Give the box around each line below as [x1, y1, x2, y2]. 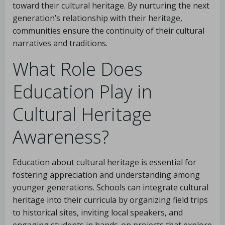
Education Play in [13, 79, 152, 104]
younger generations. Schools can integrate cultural [13, 182, 208, 193]
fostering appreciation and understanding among [13, 169, 200, 180]
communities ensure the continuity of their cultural [13, 25, 204, 36]
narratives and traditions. [13, 38, 107, 49]
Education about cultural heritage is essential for [13, 157, 196, 168]
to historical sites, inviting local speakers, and [13, 207, 183, 218]
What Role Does [13, 57, 143, 81]
